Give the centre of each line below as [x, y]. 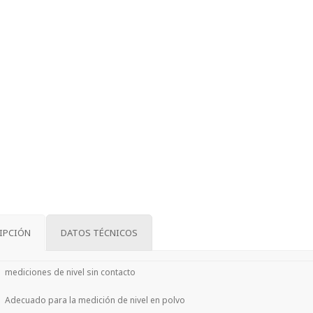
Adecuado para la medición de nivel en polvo [95, 300]
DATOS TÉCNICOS [99, 233]
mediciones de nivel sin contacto [70, 272]
